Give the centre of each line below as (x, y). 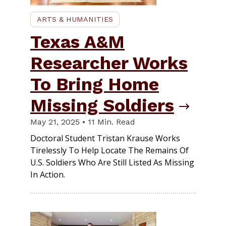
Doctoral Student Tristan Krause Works (105, 138)
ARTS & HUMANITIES (75, 19)
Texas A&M (77, 42)
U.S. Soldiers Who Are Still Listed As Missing (112, 162)
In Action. (48, 174)
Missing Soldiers (102, 105)
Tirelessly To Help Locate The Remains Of (109, 150)
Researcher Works (109, 63)
